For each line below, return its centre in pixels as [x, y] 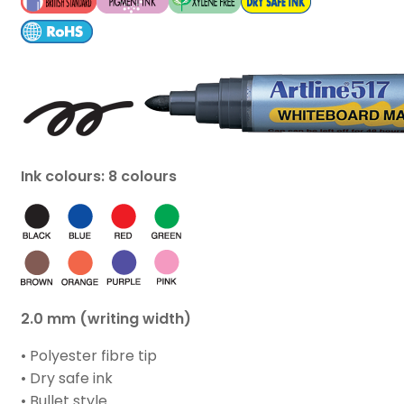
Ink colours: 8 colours [99, 177]
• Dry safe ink [67, 379]
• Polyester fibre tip [89, 356]
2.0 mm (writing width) [106, 319]
